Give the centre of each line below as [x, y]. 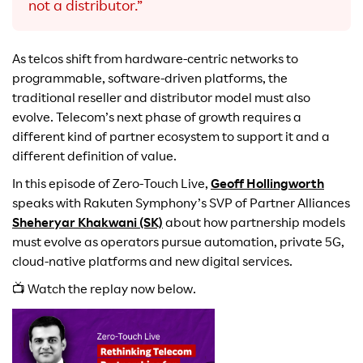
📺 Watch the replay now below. [104, 291]
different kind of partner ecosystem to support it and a [171, 139]
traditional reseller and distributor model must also [161, 100]
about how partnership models [254, 225]
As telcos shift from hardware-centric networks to [155, 61]
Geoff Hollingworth [267, 186]
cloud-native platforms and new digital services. [152, 264]
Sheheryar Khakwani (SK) [88, 225]
